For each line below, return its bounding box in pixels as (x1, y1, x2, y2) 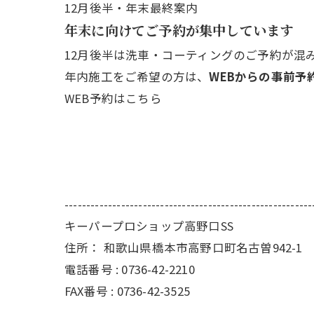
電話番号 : (64, 260, 122, 278)
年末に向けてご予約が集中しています (64, 22, 294, 41)
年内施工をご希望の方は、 (64, 67, 210, 85)
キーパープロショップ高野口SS (64, 217, 233, 234)
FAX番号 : (64, 282, 117, 299)
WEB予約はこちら (64, 89, 162, 107)
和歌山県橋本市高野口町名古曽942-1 (103, 238, 303, 256)
